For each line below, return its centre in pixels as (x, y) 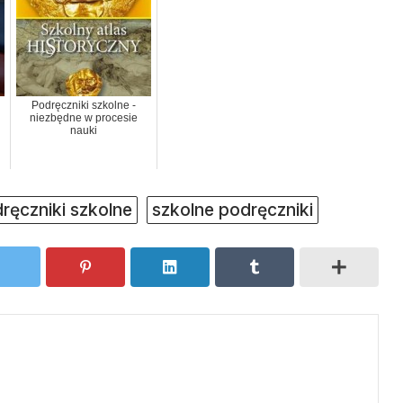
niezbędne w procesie (84, 118)
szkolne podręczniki (233, 210)
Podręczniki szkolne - (84, 106)
